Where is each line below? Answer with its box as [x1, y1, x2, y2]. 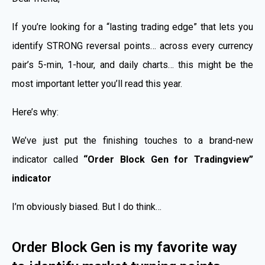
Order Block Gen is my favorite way [12, 238, 237, 256]
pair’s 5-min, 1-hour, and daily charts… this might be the [12, 59, 253, 70]
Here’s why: [12, 106, 59, 118]
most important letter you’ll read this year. [12, 77, 182, 89]
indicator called [12, 153, 84, 165]
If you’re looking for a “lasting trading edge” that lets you [12, 21, 253, 33]
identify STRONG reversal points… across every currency [12, 40, 253, 51]
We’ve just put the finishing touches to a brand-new [12, 134, 253, 146]
